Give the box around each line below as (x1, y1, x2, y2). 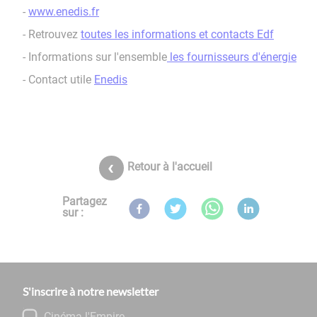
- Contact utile (23, 72, 94, 86)
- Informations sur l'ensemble (23, 50, 167, 64)
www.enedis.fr (28, 4, 99, 18)
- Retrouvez (23, 27, 81, 41)
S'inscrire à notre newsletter (23, 284, 158, 298)
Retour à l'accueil (127, 160, 212, 174)
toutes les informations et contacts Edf (81, 27, 274, 41)
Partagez (62, 194, 107, 208)
